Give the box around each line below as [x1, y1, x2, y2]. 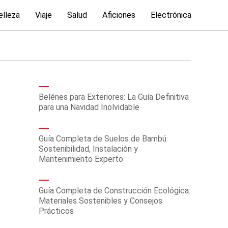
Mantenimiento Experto [39, 154, 123, 164]
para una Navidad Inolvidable [39, 102, 139, 112]
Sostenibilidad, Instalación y [39, 144, 138, 154]
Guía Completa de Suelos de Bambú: [39, 134, 168, 144]
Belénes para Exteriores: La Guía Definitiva [39, 92, 189, 102]
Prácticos [39, 206, 74, 216]
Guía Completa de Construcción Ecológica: [39, 186, 190, 195]
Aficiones [102, 10, 135, 20]
